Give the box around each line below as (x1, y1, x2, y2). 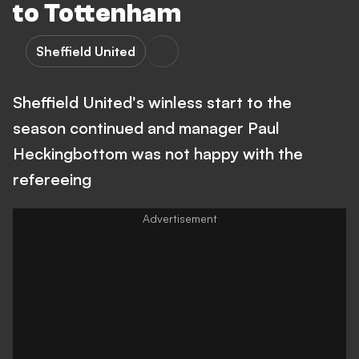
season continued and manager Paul (13, 118, 280, 138)
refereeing (13, 169, 91, 189)
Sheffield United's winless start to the (13, 92, 292, 112)
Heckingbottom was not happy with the (13, 143, 303, 163)
